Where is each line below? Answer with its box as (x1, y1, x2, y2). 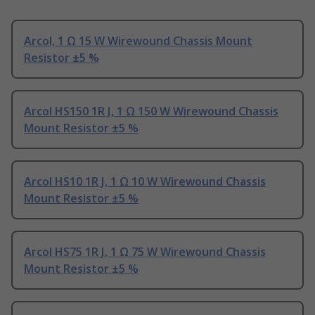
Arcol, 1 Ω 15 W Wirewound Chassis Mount (24, 33, 252, 49)
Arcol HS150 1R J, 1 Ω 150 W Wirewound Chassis (24, 103, 278, 120)
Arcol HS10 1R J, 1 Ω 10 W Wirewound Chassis (24, 174, 266, 190)
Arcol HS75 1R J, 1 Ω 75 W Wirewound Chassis (24, 244, 266, 260)
